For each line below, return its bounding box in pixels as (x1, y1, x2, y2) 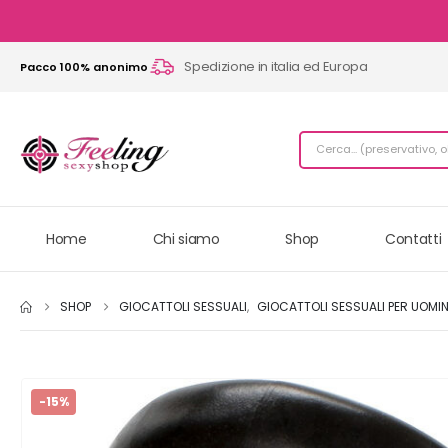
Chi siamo (152, 229, 220, 250)
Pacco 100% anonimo (20, 59, 148, 75)
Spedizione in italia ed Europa (184, 57, 368, 76)
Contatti (385, 229, 442, 250)
